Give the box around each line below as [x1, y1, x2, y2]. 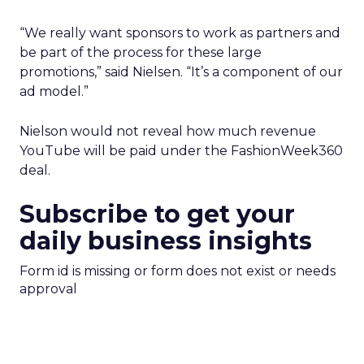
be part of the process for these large [19, 45, 262, 60]
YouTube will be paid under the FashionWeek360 [19, 143, 343, 158]
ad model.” [19, 84, 89, 99]
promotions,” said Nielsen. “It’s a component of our [19, 64, 343, 80]
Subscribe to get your [19, 199, 295, 229]
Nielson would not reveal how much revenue [19, 123, 316, 139]
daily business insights [19, 226, 312, 256]
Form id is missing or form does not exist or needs [19, 263, 336, 279]
